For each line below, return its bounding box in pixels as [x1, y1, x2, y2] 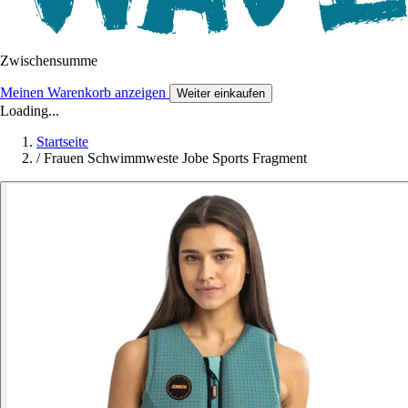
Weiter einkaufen [177, 87, 265, 101]
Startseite [36, 134, 88, 150]
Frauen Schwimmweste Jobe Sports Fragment [44, 150, 307, 167]
